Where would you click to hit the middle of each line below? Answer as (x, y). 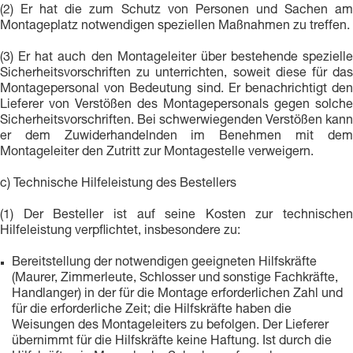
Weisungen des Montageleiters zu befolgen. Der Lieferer (170, 326)
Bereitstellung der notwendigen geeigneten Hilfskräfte (164, 263)
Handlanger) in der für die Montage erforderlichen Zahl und (177, 295)
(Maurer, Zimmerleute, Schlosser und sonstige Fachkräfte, (175, 279)
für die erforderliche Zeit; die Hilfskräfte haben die (152, 310)
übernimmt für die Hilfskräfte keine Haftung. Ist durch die (172, 342)
